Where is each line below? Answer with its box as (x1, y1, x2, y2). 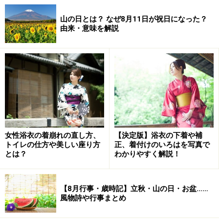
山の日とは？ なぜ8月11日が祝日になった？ (60, 14, 207, 23)
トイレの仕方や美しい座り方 (5, 140, 100, 150)
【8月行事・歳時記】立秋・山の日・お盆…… (60, 184, 208, 193)
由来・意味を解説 (60, 23, 119, 33)
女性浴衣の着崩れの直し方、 (5, 131, 100, 140)
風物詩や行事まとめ (60, 193, 126, 202)
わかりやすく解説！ (114, 150, 180, 159)
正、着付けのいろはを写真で (114, 140, 210, 150)
